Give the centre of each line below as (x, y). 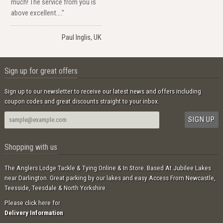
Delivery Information (34, 213)
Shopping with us (31, 147)
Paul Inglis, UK (81, 37)
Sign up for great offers (41, 71)
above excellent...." (38, 13)
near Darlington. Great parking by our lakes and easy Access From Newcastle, (110, 177)
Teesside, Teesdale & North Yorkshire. (56, 187)
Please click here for (32, 203)
